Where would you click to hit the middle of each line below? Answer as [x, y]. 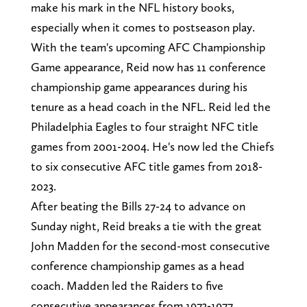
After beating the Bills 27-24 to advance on [138, 206]
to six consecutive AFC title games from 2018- [146, 167]
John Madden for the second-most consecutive [150, 246]
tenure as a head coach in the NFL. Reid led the [150, 107]
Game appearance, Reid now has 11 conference [148, 67]
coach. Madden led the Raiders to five [127, 286]
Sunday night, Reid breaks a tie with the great [146, 226]
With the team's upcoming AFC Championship [148, 47]
